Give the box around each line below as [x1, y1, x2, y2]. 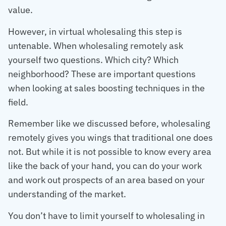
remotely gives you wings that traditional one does [8, 132, 213, 144]
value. [8, 4, 33, 16]
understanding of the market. [8, 188, 126, 200]
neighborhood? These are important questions [8, 68, 196, 80]
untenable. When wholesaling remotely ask [8, 39, 183, 51]
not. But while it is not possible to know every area [8, 146, 211, 158]
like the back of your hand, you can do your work [8, 160, 202, 172]
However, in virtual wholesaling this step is [8, 25, 182, 37]
